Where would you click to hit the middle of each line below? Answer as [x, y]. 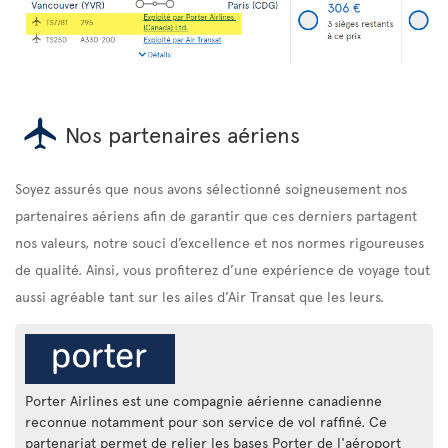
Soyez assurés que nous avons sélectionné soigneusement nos [211, 188]
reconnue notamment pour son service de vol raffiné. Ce [206, 422]
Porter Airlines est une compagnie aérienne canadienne [203, 401]
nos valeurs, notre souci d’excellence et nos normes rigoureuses [219, 242]
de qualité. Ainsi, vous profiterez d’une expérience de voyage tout [222, 269]
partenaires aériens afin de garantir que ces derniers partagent [216, 215]
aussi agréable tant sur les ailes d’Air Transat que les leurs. [199, 296]
